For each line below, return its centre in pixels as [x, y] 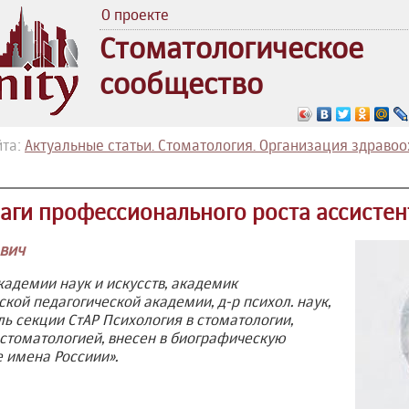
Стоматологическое [231, 48]
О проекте [135, 15]
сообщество [181, 84]
